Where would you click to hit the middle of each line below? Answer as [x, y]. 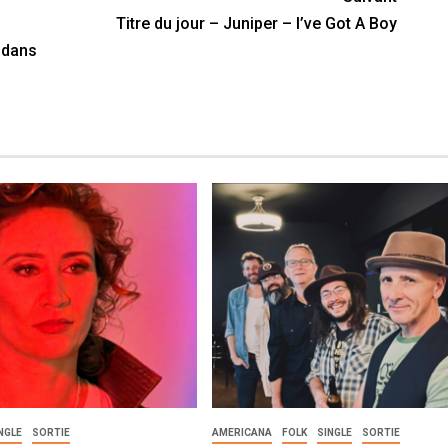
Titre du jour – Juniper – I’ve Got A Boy [257, 23]
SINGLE [334, 432]
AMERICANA [241, 432]
